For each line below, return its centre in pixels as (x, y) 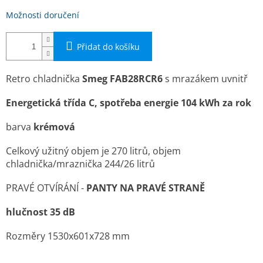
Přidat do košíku (108, 47)
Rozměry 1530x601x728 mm (68, 236)
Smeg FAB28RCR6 (124, 79)
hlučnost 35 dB (41, 212)
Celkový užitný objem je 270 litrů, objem (93, 151)
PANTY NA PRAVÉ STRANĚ (146, 188)
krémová (54, 127)
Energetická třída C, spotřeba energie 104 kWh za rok (129, 103)
